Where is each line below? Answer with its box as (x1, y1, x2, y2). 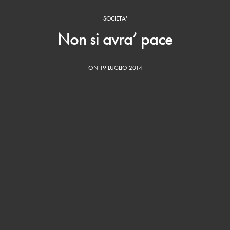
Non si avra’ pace (57, 28, 172, 50)
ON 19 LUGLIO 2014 (88, 64, 142, 72)
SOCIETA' (103, 14, 127, 23)
